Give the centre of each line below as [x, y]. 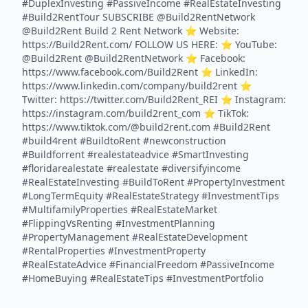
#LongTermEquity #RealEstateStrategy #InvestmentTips [151, 196]
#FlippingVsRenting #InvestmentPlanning [119, 223]
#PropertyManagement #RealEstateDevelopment [135, 237]
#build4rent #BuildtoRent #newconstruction [124, 141]
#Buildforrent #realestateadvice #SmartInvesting [135, 154]
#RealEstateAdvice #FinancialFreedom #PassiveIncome [148, 264]
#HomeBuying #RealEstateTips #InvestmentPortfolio [143, 278]
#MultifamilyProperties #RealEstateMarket [120, 209]
